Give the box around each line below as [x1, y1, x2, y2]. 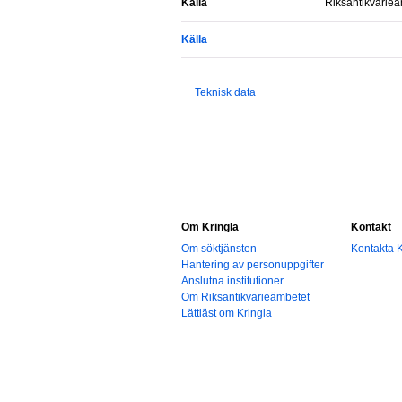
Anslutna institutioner [181, 275, 284, 287]
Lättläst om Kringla [181, 307, 272, 319]
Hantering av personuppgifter [181, 258, 324, 271]
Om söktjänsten [181, 242, 257, 255]
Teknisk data [195, 86, 256, 99]
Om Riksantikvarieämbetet [181, 291, 310, 303]
